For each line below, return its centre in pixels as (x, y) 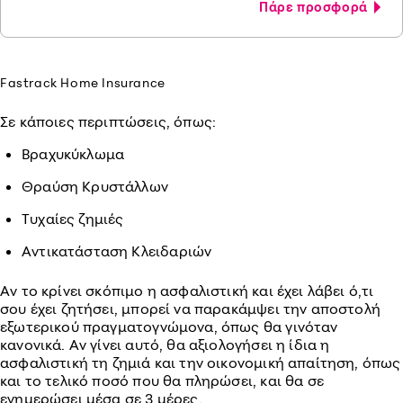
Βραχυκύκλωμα (73, 154)
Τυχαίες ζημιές (73, 219)
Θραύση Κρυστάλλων (95, 186)
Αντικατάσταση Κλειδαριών (117, 251)
